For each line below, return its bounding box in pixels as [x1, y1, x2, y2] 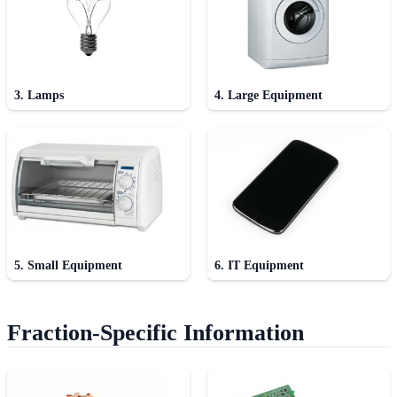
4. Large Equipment [214, 89, 323, 103]
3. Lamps [14, 89, 64, 103]
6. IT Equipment [214, 259, 304, 273]
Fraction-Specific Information [7, 320, 304, 346]
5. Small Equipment [14, 259, 122, 273]
